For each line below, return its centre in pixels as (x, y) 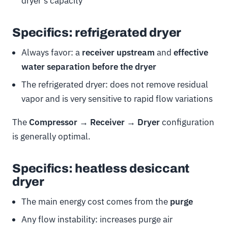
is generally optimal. (51, 136)
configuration (187, 122)
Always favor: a (51, 52)
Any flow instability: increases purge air (97, 219)
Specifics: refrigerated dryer (97, 32)
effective (191, 52)
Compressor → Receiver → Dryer (94, 122)
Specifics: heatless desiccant (101, 168)
